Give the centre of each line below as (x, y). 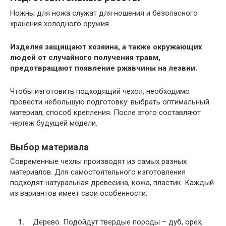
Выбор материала (49, 147)
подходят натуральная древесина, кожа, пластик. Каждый (112, 183)
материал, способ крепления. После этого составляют (105, 112)
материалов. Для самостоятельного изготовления (98, 172)
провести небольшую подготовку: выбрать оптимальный (110, 102)
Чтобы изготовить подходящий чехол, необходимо (100, 91)
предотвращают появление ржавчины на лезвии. (104, 68)
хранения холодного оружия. (60, 24)
